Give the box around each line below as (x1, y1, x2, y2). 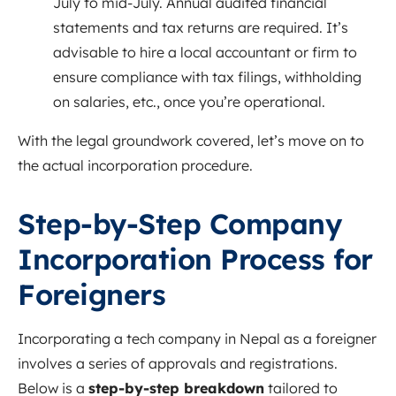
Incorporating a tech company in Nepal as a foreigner (18, 329, 377, 347)
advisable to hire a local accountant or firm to (53, 42, 357, 61)
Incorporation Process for (18, 240, 373, 277)
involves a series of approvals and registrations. (18, 354, 338, 372)
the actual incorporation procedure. (18, 156, 253, 174)
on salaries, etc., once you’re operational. (53, 92, 325, 110)
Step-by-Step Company (18, 205, 341, 241)
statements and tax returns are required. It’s (53, 18, 348, 36)
